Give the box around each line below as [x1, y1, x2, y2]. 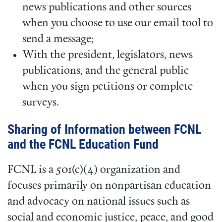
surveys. [22, 97, 59, 109]
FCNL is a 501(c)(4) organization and [7, 164, 180, 176]
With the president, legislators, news [22, 50, 193, 61]
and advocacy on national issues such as [7, 196, 190, 208]
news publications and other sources [22, 2, 191, 14]
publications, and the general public [22, 65, 189, 77]
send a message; [22, 34, 94, 46]
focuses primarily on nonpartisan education [7, 180, 211, 192]
